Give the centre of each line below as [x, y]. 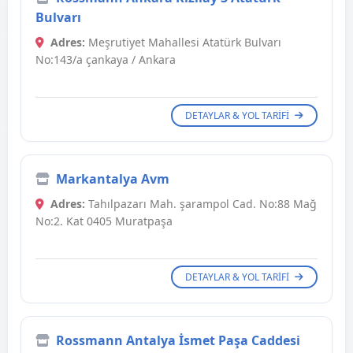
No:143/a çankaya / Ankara [106, 60]
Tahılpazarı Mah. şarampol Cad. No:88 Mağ [201, 204]
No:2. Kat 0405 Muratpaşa [104, 221]
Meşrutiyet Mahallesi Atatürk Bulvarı [183, 43]
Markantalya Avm [113, 179]
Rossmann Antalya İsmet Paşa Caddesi [178, 341]
